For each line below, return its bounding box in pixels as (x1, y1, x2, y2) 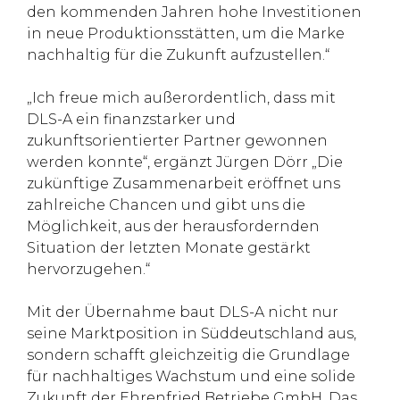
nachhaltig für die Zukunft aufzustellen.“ (27, 46, 329, 63)
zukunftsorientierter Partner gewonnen (27, 132, 328, 149)
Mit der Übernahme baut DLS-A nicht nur (27, 304, 338, 321)
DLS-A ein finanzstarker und (27, 111, 236, 128)
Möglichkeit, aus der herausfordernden (27, 218, 320, 235)
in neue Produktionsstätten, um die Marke (27, 25, 345, 42)
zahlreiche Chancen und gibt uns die (27, 196, 305, 213)
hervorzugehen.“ (27, 261, 150, 278)
